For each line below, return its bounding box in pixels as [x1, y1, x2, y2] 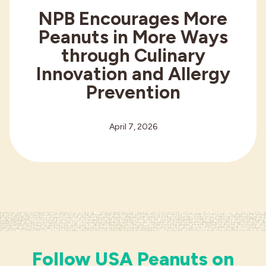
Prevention [85, 80, 180, 103]
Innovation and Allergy [36, 62, 230, 85]
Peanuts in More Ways [38, 25, 228, 48]
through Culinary [61, 43, 205, 66]
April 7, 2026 [109, 121, 157, 132]
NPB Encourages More [39, 7, 227, 30]
